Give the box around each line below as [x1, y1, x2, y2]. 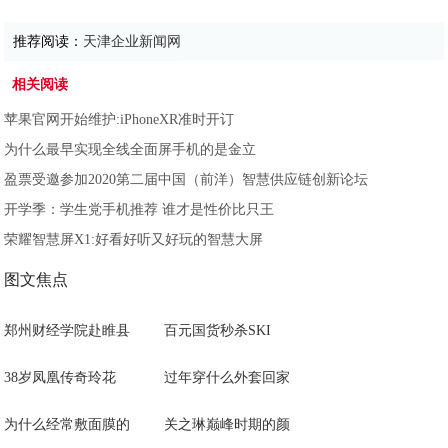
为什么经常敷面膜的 [4, 416, 131, 432]
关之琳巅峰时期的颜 [164, 416, 291, 432]
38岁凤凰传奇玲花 [4, 369, 117, 385]
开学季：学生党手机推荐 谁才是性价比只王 [4, 201, 275, 217]
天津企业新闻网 [83, 33, 182, 49]
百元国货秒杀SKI [164, 322, 272, 338]
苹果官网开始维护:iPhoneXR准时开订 [4, 111, 235, 127]
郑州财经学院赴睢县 [4, 322, 131, 338]
